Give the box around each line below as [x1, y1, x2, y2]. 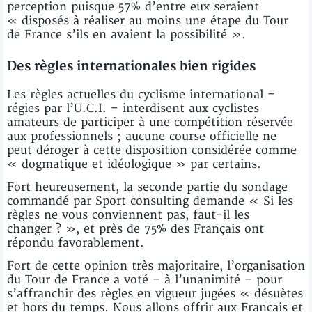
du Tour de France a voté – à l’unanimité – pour [7, 272, 282, 287]
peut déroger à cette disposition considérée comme [7, 143, 297, 157]
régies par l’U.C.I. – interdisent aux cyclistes [7, 101, 259, 116]
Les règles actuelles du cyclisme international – [7, 87, 275, 102]
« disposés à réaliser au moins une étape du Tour [7, 13, 288, 28]
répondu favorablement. [7, 235, 144, 250]
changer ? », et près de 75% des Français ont [7, 221, 264, 236]
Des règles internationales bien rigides [7, 58, 256, 75]
